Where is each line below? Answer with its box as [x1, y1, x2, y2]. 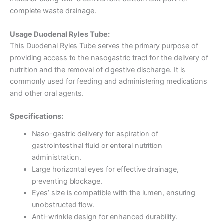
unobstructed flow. [31, 200, 94, 209]
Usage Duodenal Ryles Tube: [10, 30, 110, 39]
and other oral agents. [10, 89, 84, 98]
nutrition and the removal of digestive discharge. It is [10, 65, 185, 74]
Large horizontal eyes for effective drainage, [31, 164, 179, 174]
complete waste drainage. [10, 6, 96, 15]
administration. [31, 152, 81, 162]
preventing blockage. [31, 176, 102, 185]
